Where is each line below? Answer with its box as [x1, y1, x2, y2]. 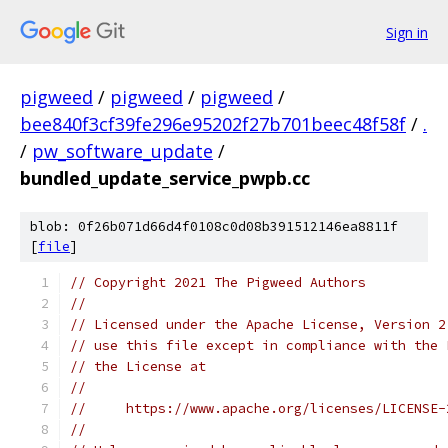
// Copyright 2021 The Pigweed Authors [70, 274, 366, 291]
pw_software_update [32, 139, 213, 163]
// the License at [70, 358, 206, 375]
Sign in [386, 22, 428, 42]
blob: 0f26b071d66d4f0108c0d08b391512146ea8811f [30, 218, 398, 235]
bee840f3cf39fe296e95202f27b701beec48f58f [20, 112, 406, 136]
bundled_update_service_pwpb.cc [20, 166, 310, 190]
